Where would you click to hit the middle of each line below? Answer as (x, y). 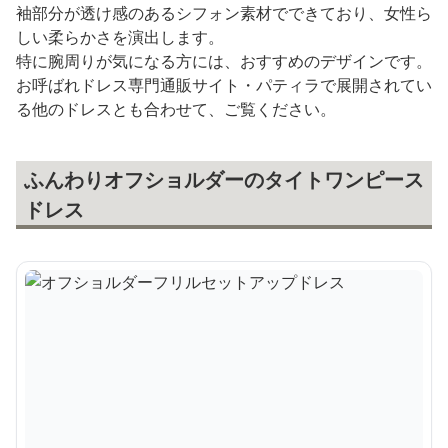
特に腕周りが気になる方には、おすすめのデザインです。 (224, 60)
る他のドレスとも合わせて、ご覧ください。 (176, 108)
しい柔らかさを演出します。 (120, 36)
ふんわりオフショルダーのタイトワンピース (224, 179)
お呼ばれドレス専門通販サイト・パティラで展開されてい (224, 84)
